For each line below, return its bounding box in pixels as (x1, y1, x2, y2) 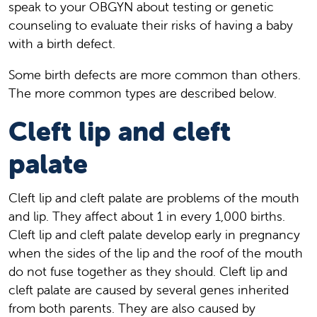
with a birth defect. (8, 35, 115, 52)
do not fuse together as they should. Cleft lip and (8, 263, 287, 280)
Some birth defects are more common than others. (8, 67, 301, 83)
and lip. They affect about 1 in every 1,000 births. (8, 208, 285, 225)
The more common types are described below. (8, 85, 277, 102)
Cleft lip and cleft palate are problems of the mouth (8, 190, 299, 207)
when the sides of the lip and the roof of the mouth (8, 245, 303, 262)
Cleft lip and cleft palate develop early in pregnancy (8, 226, 300, 243)
